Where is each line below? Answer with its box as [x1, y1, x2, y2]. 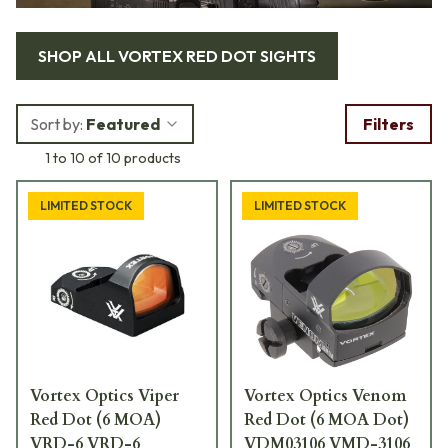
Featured [86, 113, 160, 134]
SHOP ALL [38, 45, 118, 66]
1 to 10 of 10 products [45, 148, 181, 167]
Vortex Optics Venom [244, 384, 406, 407]
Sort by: [30, 113, 83, 134]
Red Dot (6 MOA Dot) [244, 408, 310, 431]
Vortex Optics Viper [30, 384, 179, 407]
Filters [363, 113, 414, 134]
